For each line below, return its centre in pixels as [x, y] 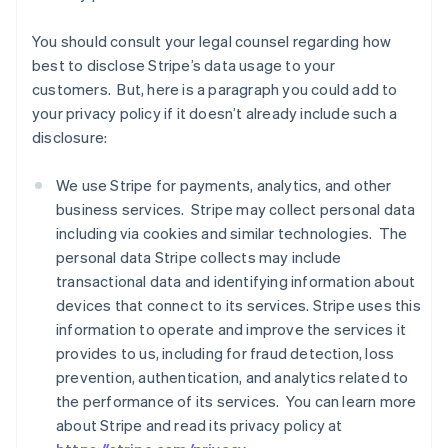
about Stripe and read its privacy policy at [199, 425]
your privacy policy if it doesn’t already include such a [215, 113]
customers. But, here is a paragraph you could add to [215, 89]
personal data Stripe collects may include [199, 257]
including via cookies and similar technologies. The [232, 233]
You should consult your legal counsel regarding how [212, 41]
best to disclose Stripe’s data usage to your [183, 65]
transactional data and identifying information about [236, 281]
